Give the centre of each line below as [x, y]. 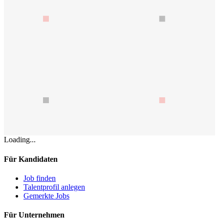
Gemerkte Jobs [46, 196]
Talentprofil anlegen [54, 187]
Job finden [40, 178]
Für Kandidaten [31, 159]
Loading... [20, 140]
